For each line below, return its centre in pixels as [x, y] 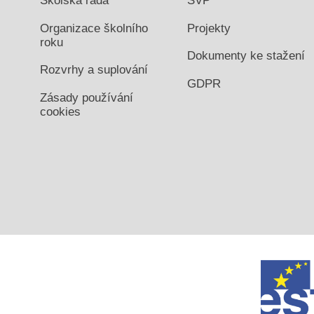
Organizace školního [94, 28]
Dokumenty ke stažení [246, 56]
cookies [60, 111]
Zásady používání [87, 97]
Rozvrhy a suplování [94, 70]
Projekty [209, 28]
